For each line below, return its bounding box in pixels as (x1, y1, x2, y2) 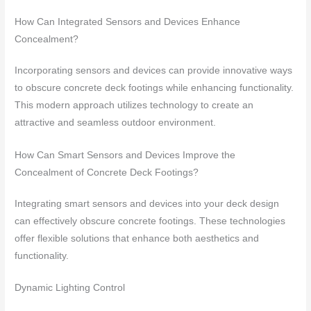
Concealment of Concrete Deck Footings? (15, 167, 199, 178)
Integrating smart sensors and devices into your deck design (15, 198, 280, 209)
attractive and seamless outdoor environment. (15, 117, 217, 128)
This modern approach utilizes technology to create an (15, 99, 254, 110)
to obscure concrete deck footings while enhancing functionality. (15, 82, 294, 93)
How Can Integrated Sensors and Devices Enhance (15, 16, 241, 27)
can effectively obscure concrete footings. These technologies (15, 215, 286, 226)
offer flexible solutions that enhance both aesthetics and (15, 233, 260, 244)
